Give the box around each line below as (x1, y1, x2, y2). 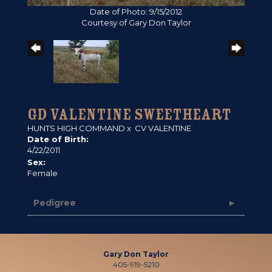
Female (27, 168, 58, 178)
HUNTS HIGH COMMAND (27, 123, 125, 134)
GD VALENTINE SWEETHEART (27, 104, 231, 125)
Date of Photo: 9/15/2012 (90, 7, 182, 17)
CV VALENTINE (135, 123, 191, 134)
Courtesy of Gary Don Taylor (81, 18, 191, 28)
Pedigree (33, 197, 76, 209)
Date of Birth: (27, 134, 89, 144)
